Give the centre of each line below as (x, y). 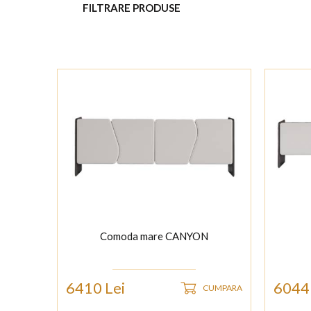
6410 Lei (95, 288)
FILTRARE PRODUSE (132, 8)
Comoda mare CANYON (154, 236)
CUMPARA (222, 288)
